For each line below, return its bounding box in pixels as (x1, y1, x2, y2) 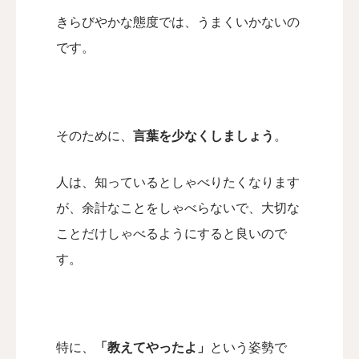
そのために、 (56, 129, 133, 143)
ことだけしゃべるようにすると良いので (56, 227, 287, 240)
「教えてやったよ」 (95, 341, 210, 354)
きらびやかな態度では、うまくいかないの (56, 15, 300, 29)
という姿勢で (210, 341, 287, 354)
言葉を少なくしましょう (133, 129, 274, 143)
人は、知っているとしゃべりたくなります (56, 175, 300, 189)
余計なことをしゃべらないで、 (82, 201, 261, 215)
